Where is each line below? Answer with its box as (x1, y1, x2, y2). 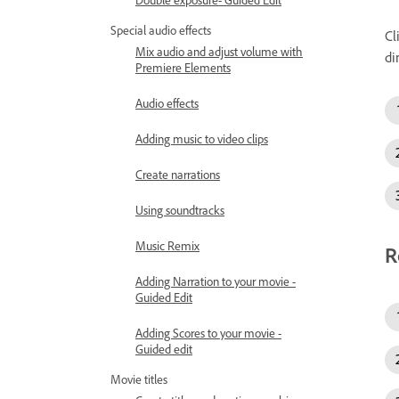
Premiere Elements (135, 60, 231, 75)
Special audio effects (110, 22, 211, 37)
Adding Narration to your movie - (135, 273, 296, 289)
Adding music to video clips (135, 131, 268, 146)
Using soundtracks (135, 202, 224, 217)
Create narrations (135, 167, 220, 182)
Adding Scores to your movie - (135, 325, 281, 340)
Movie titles (110, 371, 167, 387)
